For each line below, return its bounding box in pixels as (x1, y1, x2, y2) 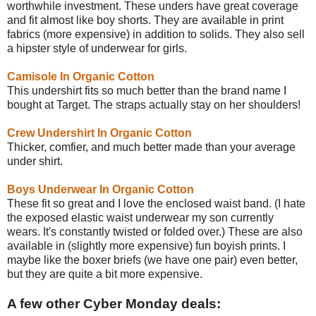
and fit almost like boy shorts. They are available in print (7, 13, 284, 26)
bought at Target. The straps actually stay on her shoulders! (7, 98, 300, 111)
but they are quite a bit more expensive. (7, 267, 202, 280)
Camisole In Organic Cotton (7, 70, 154, 83)
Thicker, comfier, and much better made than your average (7, 140, 296, 153)
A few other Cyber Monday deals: (7, 296, 221, 311)
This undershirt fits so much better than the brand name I (7, 84, 286, 97)
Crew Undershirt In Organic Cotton (7, 126, 192, 139)
